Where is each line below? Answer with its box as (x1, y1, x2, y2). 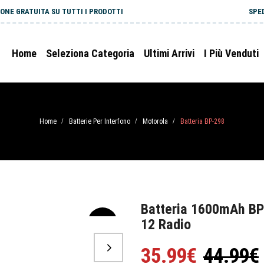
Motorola (143, 117, 168, 126)
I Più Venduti (204, 47, 259, 60)
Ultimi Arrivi (144, 47, 194, 60)
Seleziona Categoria (46, 47, 134, 60)
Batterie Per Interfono (69, 117, 130, 126)
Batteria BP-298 (180, 117, 225, 126)
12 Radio (141, 216, 191, 233)
